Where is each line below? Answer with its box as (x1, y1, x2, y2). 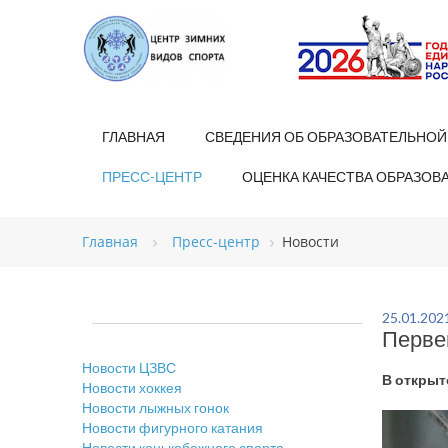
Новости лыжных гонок (82, 399, 229, 416)
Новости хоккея (82, 379, 182, 396)
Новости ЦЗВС (82, 359, 176, 376)
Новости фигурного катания (82, 419, 263, 436)
